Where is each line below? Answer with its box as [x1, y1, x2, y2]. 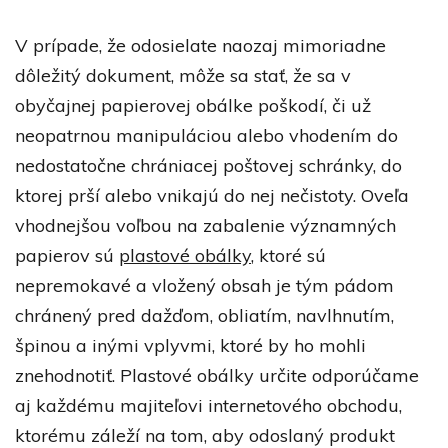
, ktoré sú [251, 243, 326, 267]
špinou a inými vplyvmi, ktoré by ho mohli [15, 333, 366, 357]
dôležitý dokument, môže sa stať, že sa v [15, 63, 351, 87]
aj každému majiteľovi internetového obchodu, [15, 393, 402, 417]
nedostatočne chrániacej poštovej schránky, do [15, 153, 402, 177]
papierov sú [15, 243, 119, 267]
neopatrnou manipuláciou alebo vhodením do [15, 123, 398, 147]
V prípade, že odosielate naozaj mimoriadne [15, 33, 386, 57]
